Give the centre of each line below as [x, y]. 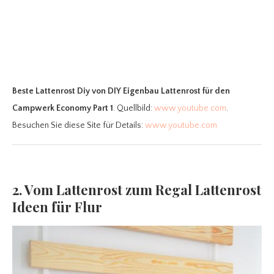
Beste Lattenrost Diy [51, 91]
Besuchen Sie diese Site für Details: [79, 126]
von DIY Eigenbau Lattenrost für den [161, 91]
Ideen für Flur [57, 207]
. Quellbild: [134, 109]
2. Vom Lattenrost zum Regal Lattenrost [137, 190]
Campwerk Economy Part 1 [63, 109]
